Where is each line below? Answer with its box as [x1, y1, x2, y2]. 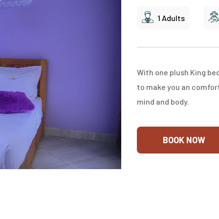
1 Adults [157, 13, 185, 23]
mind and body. [136, 97, 189, 107]
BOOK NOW [162, 134, 205, 146]
